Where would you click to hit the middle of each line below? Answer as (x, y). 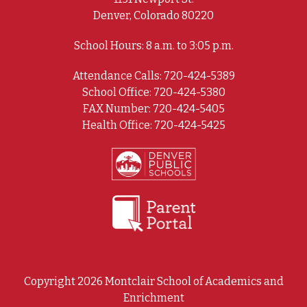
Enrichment (153, 297)
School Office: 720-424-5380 (153, 92)
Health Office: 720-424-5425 (153, 125)
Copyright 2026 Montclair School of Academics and (153, 281)
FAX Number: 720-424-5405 (153, 108)
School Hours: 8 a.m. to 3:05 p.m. (153, 45)
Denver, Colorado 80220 (153, 15)
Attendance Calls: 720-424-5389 (153, 75)
